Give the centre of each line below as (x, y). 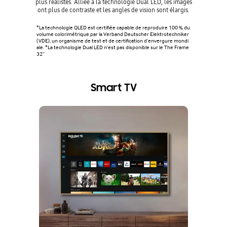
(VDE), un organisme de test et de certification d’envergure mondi (112, 41)
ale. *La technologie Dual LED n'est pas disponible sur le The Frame (113, 48)
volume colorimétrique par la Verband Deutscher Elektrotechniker (113, 34)
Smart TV (113, 88)
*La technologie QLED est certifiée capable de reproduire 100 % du (113, 28)
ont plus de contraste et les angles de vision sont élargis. (113, 10)
